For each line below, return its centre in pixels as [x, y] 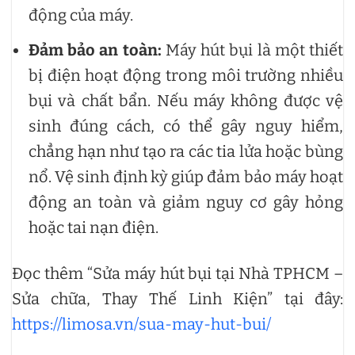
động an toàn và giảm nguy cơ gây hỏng [186, 202]
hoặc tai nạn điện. [94, 227]
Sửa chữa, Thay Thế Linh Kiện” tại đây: [177, 299]
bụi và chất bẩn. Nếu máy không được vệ [186, 101]
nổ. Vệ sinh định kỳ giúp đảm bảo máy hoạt [186, 177]
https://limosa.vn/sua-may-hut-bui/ [141, 324]
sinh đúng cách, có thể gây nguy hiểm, [186, 126]
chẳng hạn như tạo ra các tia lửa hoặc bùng [186, 151]
